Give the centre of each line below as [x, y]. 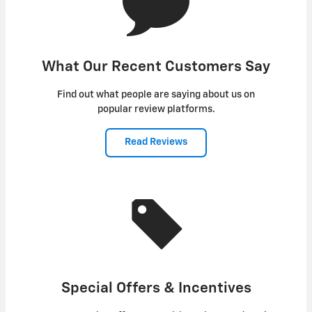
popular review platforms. [156, 110]
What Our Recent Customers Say [156, 68]
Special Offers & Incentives [156, 288]
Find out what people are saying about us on [156, 95]
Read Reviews [156, 142]
